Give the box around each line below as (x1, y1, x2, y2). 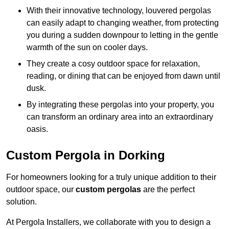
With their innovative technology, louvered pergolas (27, 6, 211, 15)
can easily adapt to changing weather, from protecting (27, 18, 219, 28)
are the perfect (141, 185, 195, 194)
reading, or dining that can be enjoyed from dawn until (27, 72, 220, 81)
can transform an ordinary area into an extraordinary (27, 112, 213, 122)
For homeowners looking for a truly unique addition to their (6, 173, 216, 182)
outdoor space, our (6, 185, 76, 194)
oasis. (27, 125, 48, 134)
